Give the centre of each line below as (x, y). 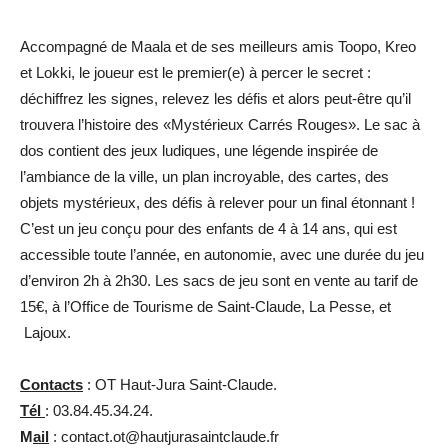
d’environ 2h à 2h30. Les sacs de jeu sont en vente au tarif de (219, 280)
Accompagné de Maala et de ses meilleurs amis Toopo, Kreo (218, 46)
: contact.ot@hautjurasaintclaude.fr (164, 436)
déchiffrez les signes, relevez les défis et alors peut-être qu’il (215, 98)
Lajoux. (45, 332)
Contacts (51, 384)
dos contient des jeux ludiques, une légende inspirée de (199, 150)
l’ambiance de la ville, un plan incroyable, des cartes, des (204, 176)
